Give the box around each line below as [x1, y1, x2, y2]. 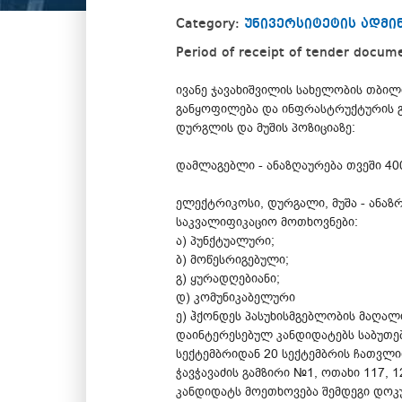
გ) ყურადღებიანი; [176, 269, 280, 287]
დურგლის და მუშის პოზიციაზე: [176, 118, 355, 136]
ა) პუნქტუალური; [176, 232, 275, 249]
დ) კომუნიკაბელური [176, 288, 295, 306]
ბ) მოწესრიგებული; [176, 250, 289, 268]
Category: [176, 16, 244, 31]
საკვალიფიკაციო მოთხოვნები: [176, 213, 358, 231]
